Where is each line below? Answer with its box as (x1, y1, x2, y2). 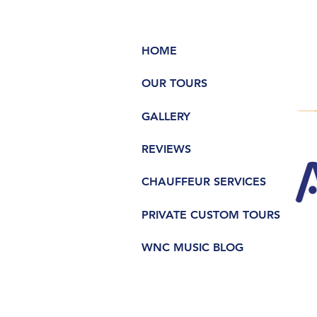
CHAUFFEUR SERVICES (142, 175, 266, 189)
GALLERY (142, 109, 190, 123)
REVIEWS (142, 142, 191, 156)
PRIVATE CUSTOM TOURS (142, 207, 280, 221)
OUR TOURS (142, 76, 207, 91)
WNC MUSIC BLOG (142, 240, 243, 254)
